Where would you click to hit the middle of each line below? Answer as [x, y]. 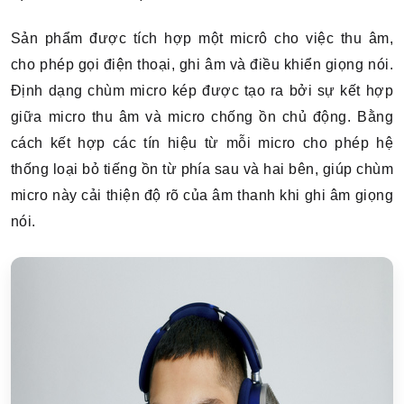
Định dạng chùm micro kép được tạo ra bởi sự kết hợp [202, 91]
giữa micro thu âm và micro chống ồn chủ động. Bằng [202, 117]
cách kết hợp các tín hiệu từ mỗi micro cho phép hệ [202, 143]
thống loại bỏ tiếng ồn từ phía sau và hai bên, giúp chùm [202, 169]
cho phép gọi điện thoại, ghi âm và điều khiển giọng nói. [202, 64]
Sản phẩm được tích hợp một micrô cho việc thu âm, [202, 38]
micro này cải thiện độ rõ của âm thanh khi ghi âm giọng [202, 195]
